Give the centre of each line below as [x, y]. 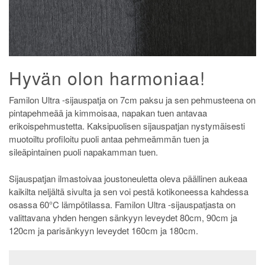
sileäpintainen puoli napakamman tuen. [83, 152]
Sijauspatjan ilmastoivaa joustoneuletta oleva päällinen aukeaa [128, 178]
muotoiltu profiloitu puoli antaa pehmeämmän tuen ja [109, 139]
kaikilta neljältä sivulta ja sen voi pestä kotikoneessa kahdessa [129, 191]
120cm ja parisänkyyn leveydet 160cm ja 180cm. [104, 230]
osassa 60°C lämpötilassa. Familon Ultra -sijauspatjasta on [122, 204]
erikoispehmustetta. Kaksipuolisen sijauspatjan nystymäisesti [127, 126]
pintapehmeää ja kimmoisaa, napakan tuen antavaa [108, 113]
